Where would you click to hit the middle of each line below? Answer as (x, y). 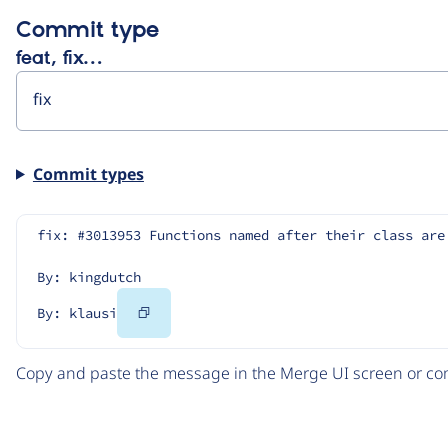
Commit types (88, 173)
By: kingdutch (89, 276)
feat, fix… (59, 58)
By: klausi (77, 312)
